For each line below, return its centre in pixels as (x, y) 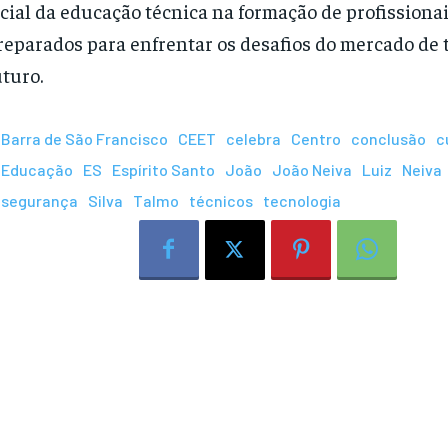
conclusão (388, 138)
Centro (315, 138)
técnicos (220, 200)
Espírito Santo (163, 169)
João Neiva (311, 169)
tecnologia (301, 200)
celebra (253, 138)
